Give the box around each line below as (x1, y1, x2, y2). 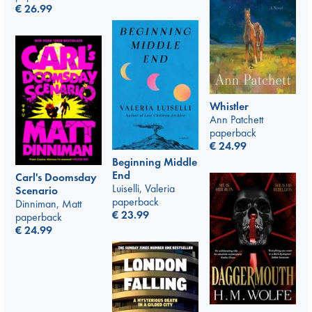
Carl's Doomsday (15, 169, 97, 185)
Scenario (15, 182, 58, 198)
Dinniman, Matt (15, 196, 81, 211)
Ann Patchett (210, 112, 263, 127)
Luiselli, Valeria (112, 180, 175, 196)
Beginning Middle (112, 154, 197, 169)
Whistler (210, 99, 249, 114)
